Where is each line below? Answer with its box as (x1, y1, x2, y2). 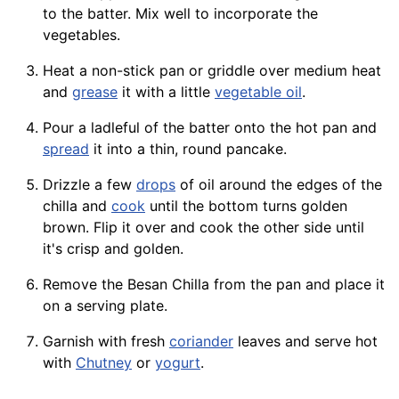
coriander (169, 332, 233, 351)
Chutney (76, 354, 132, 372)
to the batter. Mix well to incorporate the (43, 4, 318, 23)
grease (72, 83, 118, 102)
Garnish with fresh (43, 332, 169, 351)
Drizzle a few (43, 175, 136, 194)
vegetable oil (215, 83, 302, 102)
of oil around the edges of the (175, 175, 382, 194)
